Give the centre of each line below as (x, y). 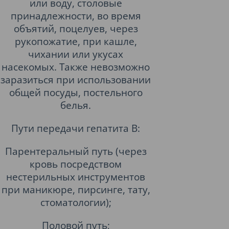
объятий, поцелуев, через (76, 28)
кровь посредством (76, 164)
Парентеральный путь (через (76, 151)
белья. (76, 105)
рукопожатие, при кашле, (76, 41)
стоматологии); (76, 202)
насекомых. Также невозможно (76, 67)
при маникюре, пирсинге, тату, (76, 189)
